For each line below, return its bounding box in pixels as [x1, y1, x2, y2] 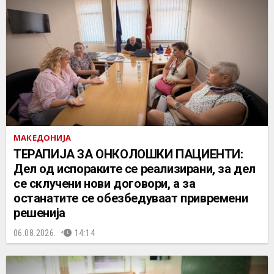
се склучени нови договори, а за [13, 176, 196, 191]
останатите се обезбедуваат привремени [13, 190, 248, 206]
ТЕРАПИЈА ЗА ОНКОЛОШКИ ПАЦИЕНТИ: [13, 146, 243, 161]
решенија [13, 205, 65, 220]
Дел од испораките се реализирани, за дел [13, 161, 256, 176]
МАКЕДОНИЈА [13, 131, 71, 143]
